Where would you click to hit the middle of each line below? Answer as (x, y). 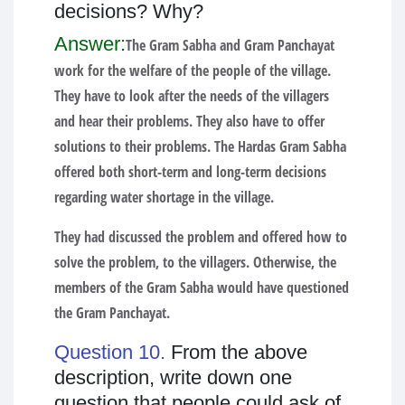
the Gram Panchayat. (112, 312)
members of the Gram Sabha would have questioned (202, 287)
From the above (239, 352)
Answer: (90, 43)
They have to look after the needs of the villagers (192, 95)
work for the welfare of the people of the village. (193, 70)
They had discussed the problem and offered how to (201, 236)
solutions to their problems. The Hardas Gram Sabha (200, 146)
